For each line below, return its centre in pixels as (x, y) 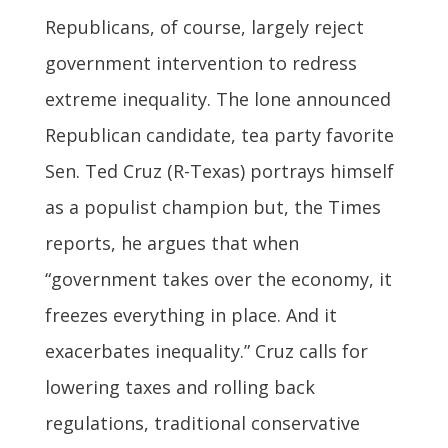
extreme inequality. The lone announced (217, 98)
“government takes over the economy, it (218, 278)
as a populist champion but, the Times (212, 206)
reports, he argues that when (171, 242)
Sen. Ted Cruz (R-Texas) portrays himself (219, 170)
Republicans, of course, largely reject (204, 26)
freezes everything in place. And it (190, 314)
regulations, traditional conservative (202, 422)
